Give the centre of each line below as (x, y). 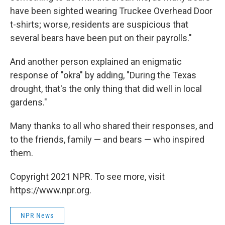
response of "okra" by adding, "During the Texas (103, 75)
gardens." (29, 102)
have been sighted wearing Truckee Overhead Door (111, 11)
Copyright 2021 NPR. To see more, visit (87, 177)
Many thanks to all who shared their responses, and (112, 126)
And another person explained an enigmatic (96, 62)
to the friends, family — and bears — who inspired (107, 140)
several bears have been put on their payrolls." (101, 38)
